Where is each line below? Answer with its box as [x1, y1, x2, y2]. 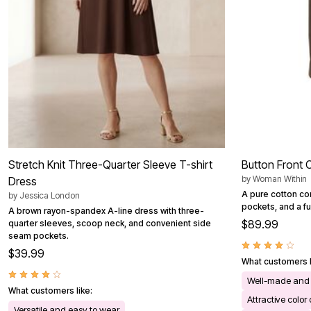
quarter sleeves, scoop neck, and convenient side [8, 218, 211, 229]
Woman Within [253, 174, 307, 185]
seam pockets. [8, 230, 69, 242]
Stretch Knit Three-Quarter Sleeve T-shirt [8, 158, 212, 172]
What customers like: [8, 285, 92, 296]
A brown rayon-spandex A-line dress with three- [8, 205, 204, 217]
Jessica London [19, 190, 80, 201]
